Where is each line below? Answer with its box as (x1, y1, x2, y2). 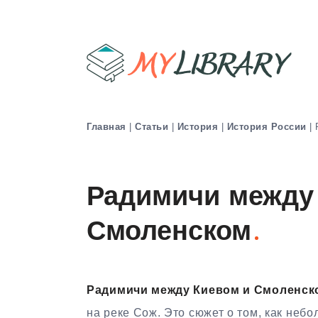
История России (226, 121, 307, 132)
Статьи (135, 121, 168, 132)
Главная (87, 121, 126, 132)
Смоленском (87, 219, 251, 247)
